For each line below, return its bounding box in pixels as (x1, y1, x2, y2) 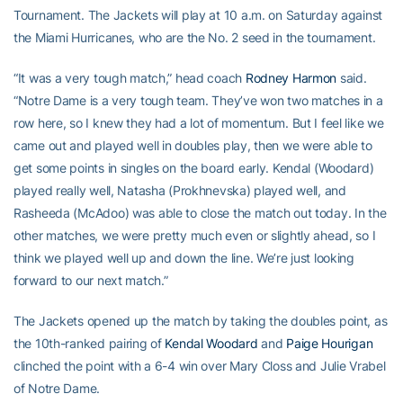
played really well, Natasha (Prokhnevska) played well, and (13, 183, 346, 198)
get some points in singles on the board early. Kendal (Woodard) (13, 160, 374, 175)
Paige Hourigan (286, 336, 373, 351)
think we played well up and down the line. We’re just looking (13, 250, 354, 265)
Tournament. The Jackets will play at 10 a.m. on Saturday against (13, 7, 383, 22)
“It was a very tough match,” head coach (13, 70, 246, 85)
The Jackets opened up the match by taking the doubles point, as (13, 313, 388, 328)
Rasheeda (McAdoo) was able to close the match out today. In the (13, 205, 387, 220)
